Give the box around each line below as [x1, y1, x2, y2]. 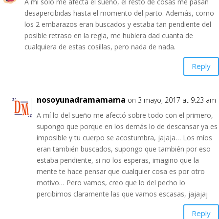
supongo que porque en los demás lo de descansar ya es [37, 121, 218, 131]
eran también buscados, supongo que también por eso [37, 144, 211, 153]
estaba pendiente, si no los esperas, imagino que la [37, 155, 199, 165]
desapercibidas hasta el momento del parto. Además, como [24, 8, 214, 18]
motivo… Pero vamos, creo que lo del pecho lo [37, 177, 185, 187]
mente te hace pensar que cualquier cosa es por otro [37, 166, 205, 176]
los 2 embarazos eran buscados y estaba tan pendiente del [24, 19, 211, 29]
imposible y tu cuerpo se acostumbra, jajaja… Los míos [37, 132, 212, 142]
